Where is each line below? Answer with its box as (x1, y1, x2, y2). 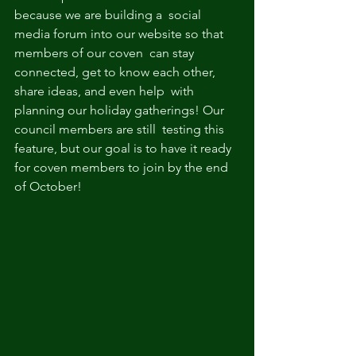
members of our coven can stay (14, 45, 197, 60)
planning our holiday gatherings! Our (14, 103, 227, 118)
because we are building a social (14, 7, 204, 22)
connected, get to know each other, (14, 64, 219, 79)
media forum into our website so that (14, 26, 226, 41)
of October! (14, 179, 82, 194)
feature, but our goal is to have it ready (14, 141, 234, 156)
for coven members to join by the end (14, 160, 231, 175)
